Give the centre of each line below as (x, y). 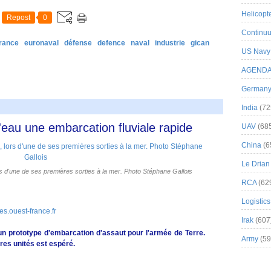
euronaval (41, 43)
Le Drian (256, 164)
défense (78, 43)
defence (111, 43)
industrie (170, 43)
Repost (18, 18)
